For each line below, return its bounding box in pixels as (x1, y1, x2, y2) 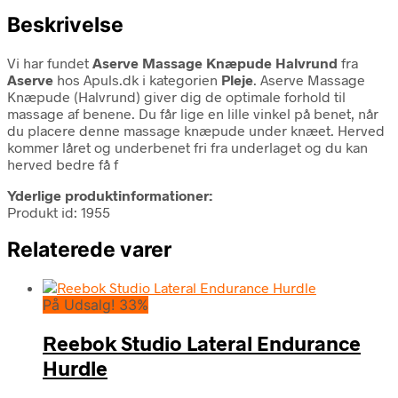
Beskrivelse (7, 12, 123, 37)
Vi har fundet (7, 53, 92, 71)
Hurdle (43, 355, 107, 381)
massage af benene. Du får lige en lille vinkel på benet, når (7, 104, 378, 122)
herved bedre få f (7, 155, 118, 172)
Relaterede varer (7, 236, 171, 262)
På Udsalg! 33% (43, 296, 148, 314)
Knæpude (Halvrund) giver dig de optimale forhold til (7, 87, 346, 105)
